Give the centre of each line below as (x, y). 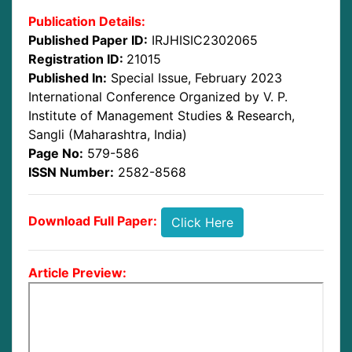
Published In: (68, 77)
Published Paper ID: (88, 40)
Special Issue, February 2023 (196, 77)
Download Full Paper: (93, 221)
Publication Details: (87, 21)
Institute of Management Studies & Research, (161, 115)
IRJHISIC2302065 (205, 40)
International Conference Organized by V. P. (158, 96)
